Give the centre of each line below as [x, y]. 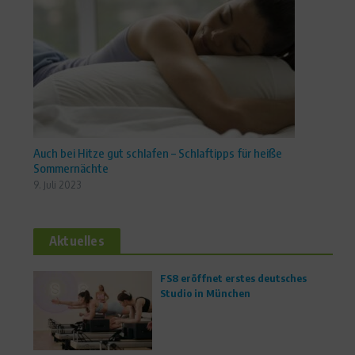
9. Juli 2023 [57, 185]
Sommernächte [71, 168]
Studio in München [205, 293]
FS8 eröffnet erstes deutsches [233, 278]
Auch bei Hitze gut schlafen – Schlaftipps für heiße [158, 153]
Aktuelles [77, 240]
